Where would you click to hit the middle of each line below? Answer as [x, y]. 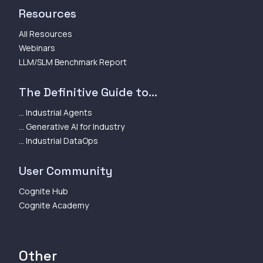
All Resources [45, 33]
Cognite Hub [43, 191]
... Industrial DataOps [58, 140]
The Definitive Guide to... [88, 92]
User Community [66, 171]
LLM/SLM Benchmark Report [73, 62]
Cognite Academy [54, 205]
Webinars [37, 48]
